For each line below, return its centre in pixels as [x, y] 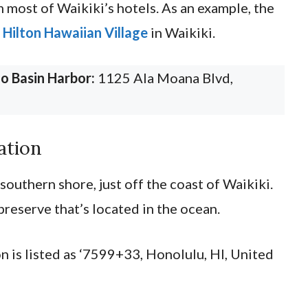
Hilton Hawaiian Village [75, 32]
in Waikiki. [181, 32]
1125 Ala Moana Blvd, [164, 77]
